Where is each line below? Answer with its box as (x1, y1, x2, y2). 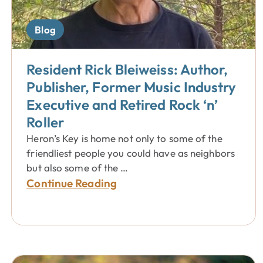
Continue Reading (26, 176, 117, 190)
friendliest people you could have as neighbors (26, 147, 235, 159)
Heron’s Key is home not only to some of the (26, 132, 222, 144)
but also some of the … (26, 161, 129, 174)
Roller (26, 113, 64, 131)
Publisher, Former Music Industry (26, 78, 237, 96)
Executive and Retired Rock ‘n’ (26, 96, 218, 113)
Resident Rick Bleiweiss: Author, (26, 60, 228, 78)
